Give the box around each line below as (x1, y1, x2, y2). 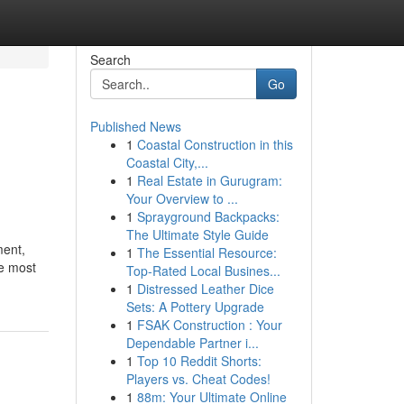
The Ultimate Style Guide (125, 225, 269, 243)
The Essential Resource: (136, 243, 277, 262)
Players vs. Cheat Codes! (125, 370, 271, 388)
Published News (89, 117, 181, 135)
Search (89, 50, 131, 69)
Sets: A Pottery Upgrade (125, 298, 264, 316)
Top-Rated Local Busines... (125, 262, 280, 280)
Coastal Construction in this (136, 135, 293, 153)
